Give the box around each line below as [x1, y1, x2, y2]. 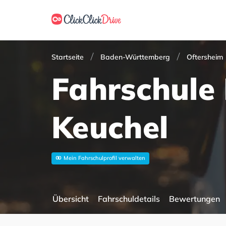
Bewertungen [169, 194, 220, 204]
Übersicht [52, 194, 89, 204]
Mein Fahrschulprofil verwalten [64, 154, 145, 161]
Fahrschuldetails [98, 194, 160, 204]
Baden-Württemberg [100, 52, 170, 62]
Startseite [51, 52, 84, 62]
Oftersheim [187, 52, 223, 62]
